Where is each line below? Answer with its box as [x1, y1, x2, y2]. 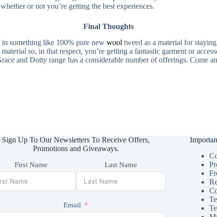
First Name [15, 161, 48, 169]
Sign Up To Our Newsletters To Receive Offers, [2, 136, 150, 144]
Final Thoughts [83, 22, 134, 31]
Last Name [104, 161, 137, 169]
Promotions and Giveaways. [32, 144, 119, 153]
